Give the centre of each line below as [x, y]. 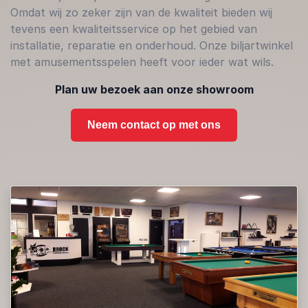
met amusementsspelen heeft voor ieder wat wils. [142, 62]
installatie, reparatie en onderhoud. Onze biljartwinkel [152, 46]
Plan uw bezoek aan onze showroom [154, 90]
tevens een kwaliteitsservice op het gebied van [134, 29]
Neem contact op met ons [154, 125]
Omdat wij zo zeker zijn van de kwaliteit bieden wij [141, 13]
